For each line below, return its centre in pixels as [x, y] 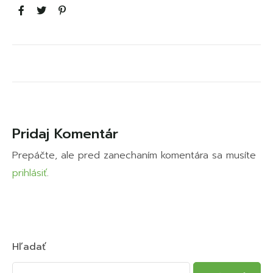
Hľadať [29, 246]
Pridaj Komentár [65, 133]
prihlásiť [30, 173]
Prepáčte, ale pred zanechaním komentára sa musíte [134, 155]
